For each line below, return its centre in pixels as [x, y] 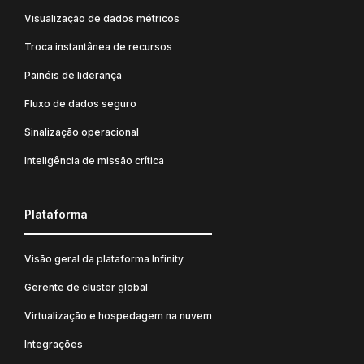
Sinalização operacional [82, 132]
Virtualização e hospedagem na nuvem [118, 315]
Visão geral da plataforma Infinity [104, 258]
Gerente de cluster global [86, 287]
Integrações [54, 344]
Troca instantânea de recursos [98, 46]
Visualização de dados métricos [102, 18]
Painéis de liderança [73, 75]
